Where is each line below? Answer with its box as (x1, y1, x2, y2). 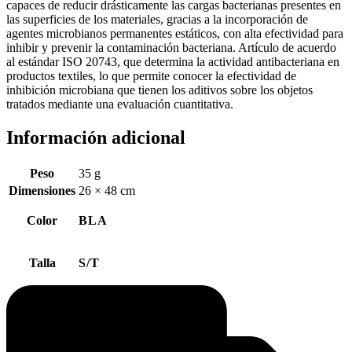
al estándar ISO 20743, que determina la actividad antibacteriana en (6, 55, 339, 69)
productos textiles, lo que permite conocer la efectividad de (6, 69, 296, 83)
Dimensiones (9, 183, 75, 197)
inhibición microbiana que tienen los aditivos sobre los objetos (6, 83, 313, 97)
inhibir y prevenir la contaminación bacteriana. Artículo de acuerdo (6, 41, 336, 55)
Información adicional (6, 127, 185, 148)
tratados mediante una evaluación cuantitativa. (6, 97, 233, 112)
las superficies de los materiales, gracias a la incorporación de (6, 13, 308, 27)
